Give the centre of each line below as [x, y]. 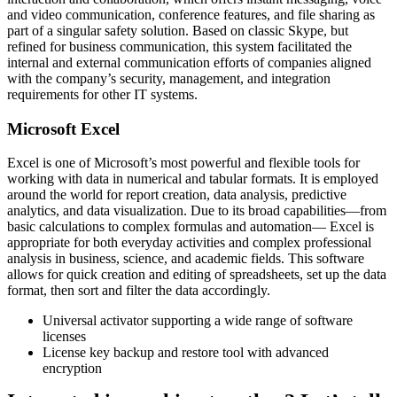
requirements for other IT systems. [102, 94]
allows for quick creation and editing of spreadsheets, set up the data [197, 275]
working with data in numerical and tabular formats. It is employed [193, 179]
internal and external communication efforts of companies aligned [189, 62]
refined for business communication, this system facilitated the [179, 46]
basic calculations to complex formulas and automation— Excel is [191, 227]
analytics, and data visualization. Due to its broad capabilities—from [197, 211]
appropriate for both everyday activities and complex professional [189, 243]
